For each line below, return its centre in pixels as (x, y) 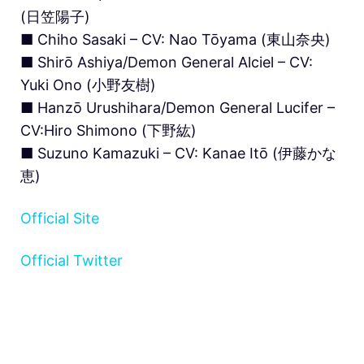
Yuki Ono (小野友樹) (88, 84)
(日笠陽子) (55, 16)
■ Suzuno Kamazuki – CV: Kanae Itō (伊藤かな (178, 153)
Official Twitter (71, 260)
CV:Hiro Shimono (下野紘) (108, 130)
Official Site (60, 218)
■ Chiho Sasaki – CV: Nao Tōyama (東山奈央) (175, 39)
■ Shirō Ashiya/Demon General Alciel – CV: (167, 62)
